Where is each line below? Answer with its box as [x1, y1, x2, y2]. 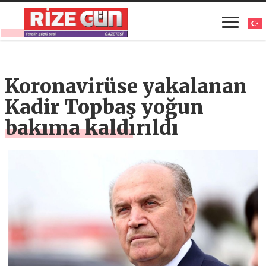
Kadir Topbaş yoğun [5, 95, 204, 120]
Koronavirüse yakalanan [5, 74, 248, 99]
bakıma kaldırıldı [5, 116, 179, 141]
